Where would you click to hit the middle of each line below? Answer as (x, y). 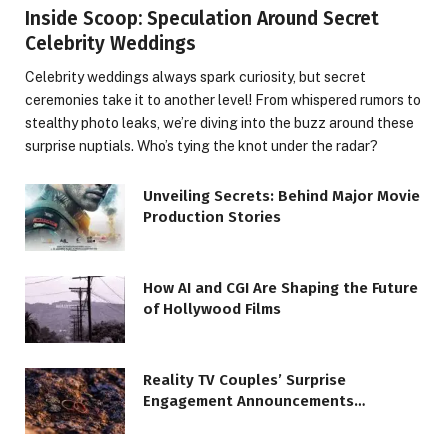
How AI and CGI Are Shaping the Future (280, 287)
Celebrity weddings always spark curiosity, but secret (195, 77)
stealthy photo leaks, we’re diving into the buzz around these (219, 123)
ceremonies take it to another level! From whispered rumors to (223, 100)
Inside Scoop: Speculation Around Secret (202, 19)
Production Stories (212, 217)
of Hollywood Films (212, 308)
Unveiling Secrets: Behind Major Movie (281, 196)
